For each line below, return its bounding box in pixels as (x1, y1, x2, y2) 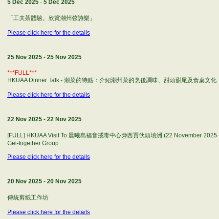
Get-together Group (7, 140, 59, 147)
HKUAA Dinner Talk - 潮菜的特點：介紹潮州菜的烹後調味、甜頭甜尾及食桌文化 (7, 77, 217, 84)
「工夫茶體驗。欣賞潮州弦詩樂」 (7, 15, 95, 22)
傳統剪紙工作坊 (7, 194, 48, 201)
